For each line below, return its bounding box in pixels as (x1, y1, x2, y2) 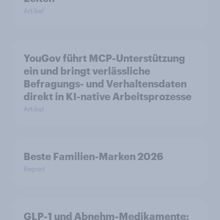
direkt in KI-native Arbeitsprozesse (24, 90, 192, 103)
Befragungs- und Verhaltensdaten (24, 78, 187, 90)
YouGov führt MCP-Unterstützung (24, 52, 185, 64)
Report (24, 165, 45, 173)
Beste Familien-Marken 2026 (24, 150, 163, 163)
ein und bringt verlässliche (24, 65, 150, 77)
